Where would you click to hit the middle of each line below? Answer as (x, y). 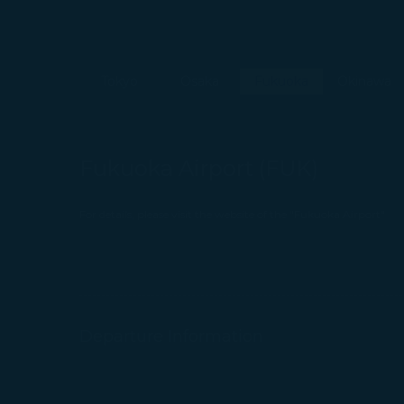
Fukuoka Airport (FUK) (199, 168)
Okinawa (365, 81)
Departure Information (171, 336)
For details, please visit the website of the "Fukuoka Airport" (232, 214)
